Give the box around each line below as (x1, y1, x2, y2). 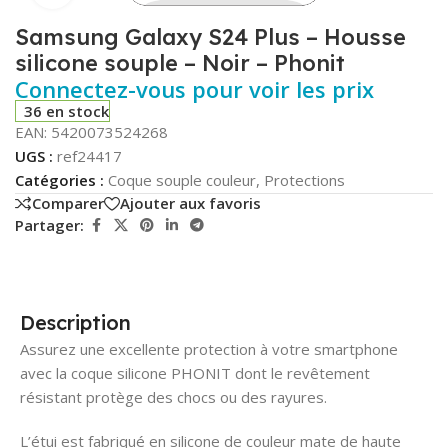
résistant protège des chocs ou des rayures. (20, 386, 327, 407)
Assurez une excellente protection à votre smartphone (20, 338, 398, 359)
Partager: (15, 215, 84, 236)
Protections (264, 169, 345, 190)
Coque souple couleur (108, 169, 256, 190)
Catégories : (15, 169, 104, 190)
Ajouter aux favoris (120, 193, 261, 214)
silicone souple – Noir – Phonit (15, 48, 345, 77)
